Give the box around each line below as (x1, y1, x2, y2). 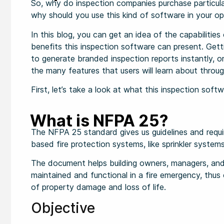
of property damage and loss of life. (31, 181, 166, 192)
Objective (31, 199, 95, 217)
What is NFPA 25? (30, 110, 168, 130)
